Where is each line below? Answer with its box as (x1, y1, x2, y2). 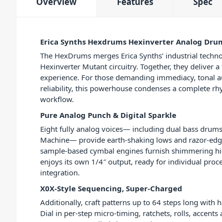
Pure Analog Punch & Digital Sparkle (40, 110, 176, 120)
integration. (40, 167, 80, 178)
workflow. (40, 94, 74, 105)
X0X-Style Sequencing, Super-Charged (40, 183, 182, 194)
